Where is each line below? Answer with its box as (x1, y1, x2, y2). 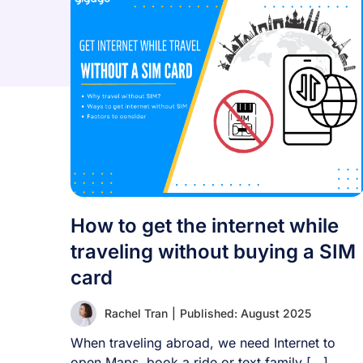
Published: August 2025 (180, 306, 311, 320)
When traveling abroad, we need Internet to (70, 335, 335, 351)
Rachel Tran (105, 306, 168, 320)
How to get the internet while (70, 214, 339, 237)
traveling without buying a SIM (70, 240, 356, 263)
